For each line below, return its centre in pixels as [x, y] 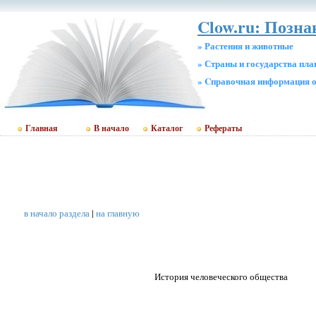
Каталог [167, 128]
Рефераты [223, 128]
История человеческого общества [221, 276]
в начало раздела [57, 213]
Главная [42, 128]
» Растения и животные [245, 45]
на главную [118, 213]
